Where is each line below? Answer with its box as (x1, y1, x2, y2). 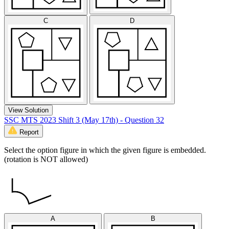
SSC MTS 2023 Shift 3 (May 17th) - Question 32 (4, 115, 164, 124)
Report (19, 128, 39, 136)
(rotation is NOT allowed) (4, 154, 88, 164)
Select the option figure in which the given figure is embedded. (4, 145, 206, 154)
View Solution (8, 106, 49, 114)
